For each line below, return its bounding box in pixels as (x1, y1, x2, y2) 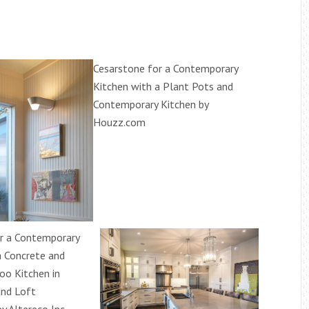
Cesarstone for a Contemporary (93, 61, 238, 76)
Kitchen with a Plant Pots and (93, 79, 233, 94)
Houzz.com (93, 115, 146, 130)
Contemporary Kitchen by (93, 97, 208, 112)
